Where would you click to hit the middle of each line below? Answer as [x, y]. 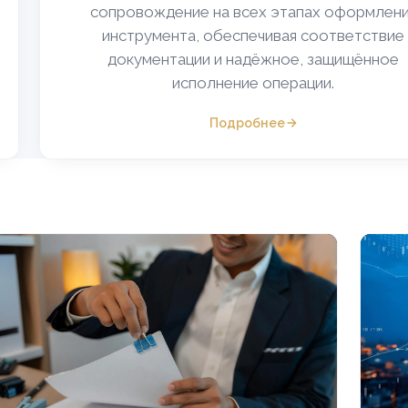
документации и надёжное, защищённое [253, 60]
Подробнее [247, 122]
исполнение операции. [253, 83]
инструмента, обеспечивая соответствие [253, 36]
